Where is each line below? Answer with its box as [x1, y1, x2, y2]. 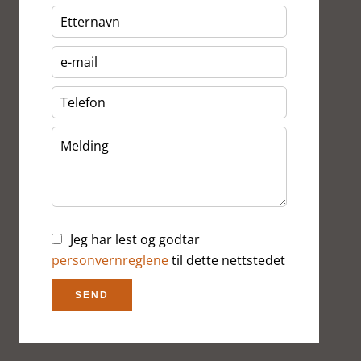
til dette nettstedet [168, 251, 285, 269]
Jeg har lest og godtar [70, 230, 200, 248]
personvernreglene [52, 251, 168, 269]
